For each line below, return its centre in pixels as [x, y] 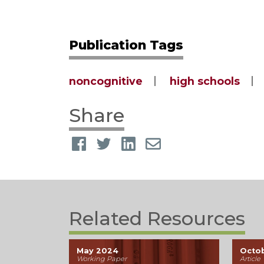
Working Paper [101, 258]
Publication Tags [126, 44]
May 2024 [97, 250]
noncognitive [106, 81]
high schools [205, 81]
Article [250, 258]
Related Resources [157, 219]
